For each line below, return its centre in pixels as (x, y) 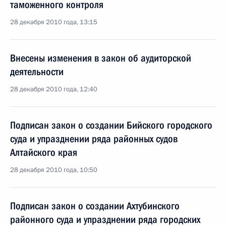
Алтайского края (44, 152)
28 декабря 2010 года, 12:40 (54, 89)
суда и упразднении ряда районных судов (94, 139)
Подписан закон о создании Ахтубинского (95, 206)
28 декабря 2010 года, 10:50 (54, 170)
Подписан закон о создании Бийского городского (111, 125)
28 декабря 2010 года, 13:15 (54, 22)
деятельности (37, 72)
